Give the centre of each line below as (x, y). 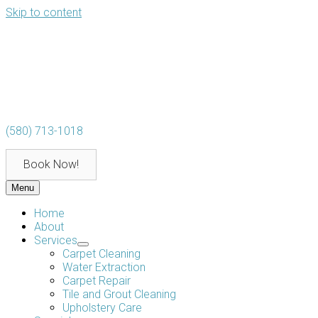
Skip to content (44, 12)
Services (56, 240)
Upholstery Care (102, 308)
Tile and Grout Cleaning (119, 294)
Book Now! (51, 164)
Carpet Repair (97, 281)
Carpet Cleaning (102, 254)
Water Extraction (104, 267)
